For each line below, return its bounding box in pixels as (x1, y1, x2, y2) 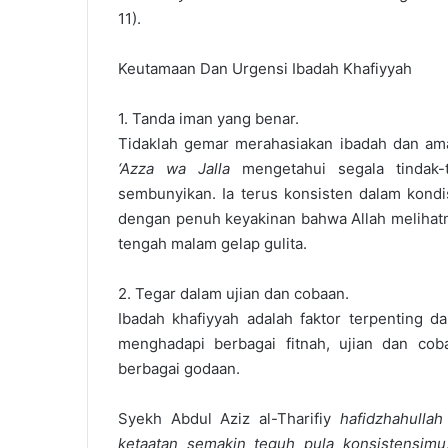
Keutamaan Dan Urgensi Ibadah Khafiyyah (118, 59, 412, 78)
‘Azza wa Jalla (118, 159, 231, 178)
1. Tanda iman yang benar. (118, 109, 299, 128)
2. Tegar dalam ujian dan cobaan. (118, 284, 349, 303)
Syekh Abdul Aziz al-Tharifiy (118, 409, 340, 428)
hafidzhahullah (339, 409, 443, 428)
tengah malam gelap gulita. (118, 234, 307, 253)
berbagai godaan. (118, 359, 240, 378)
